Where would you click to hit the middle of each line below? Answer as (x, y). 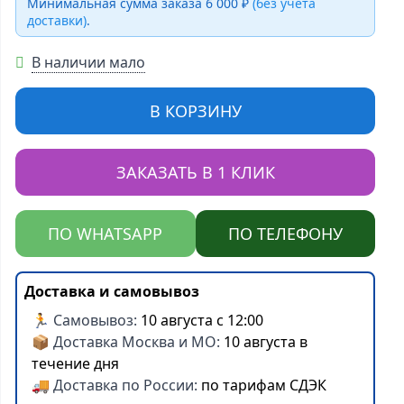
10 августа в (266, 342)
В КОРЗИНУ (195, 111)
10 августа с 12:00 (202, 320)
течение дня (76, 363)
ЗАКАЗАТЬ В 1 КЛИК (195, 172)
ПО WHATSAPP (106, 234)
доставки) (57, 20)
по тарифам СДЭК (264, 385)
